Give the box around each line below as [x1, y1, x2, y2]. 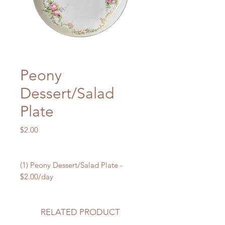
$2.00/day [20, 172, 53, 181]
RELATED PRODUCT [41, 207, 120, 217]
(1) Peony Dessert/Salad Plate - [20, 160, 123, 170]
